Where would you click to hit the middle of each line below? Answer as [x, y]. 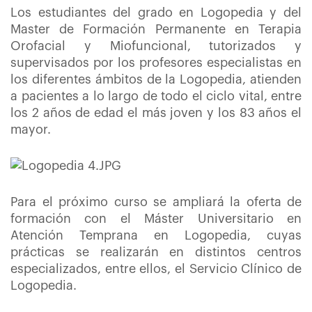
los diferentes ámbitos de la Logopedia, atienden [156, 79]
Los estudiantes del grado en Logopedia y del [156, 13]
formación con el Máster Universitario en [156, 219]
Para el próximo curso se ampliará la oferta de [156, 202]
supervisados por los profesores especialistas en [156, 63]
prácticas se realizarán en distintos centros [156, 252]
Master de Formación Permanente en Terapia [156, 29]
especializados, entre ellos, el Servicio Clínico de [156, 269]
